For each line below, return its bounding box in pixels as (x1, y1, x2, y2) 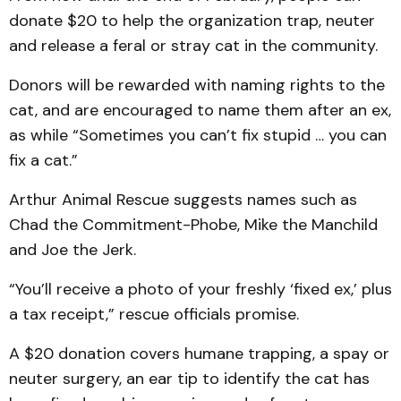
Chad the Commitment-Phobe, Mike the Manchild (9, 214, 378, 235)
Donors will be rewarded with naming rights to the (9, 74, 385, 96)
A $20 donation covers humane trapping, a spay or (9, 343, 389, 364)
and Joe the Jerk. (9, 239, 141, 260)
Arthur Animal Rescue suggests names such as (9, 189, 357, 210)
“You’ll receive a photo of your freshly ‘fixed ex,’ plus (9, 278, 392, 300)
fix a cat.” (9, 149, 82, 171)
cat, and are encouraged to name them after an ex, (9, 99, 391, 121)
